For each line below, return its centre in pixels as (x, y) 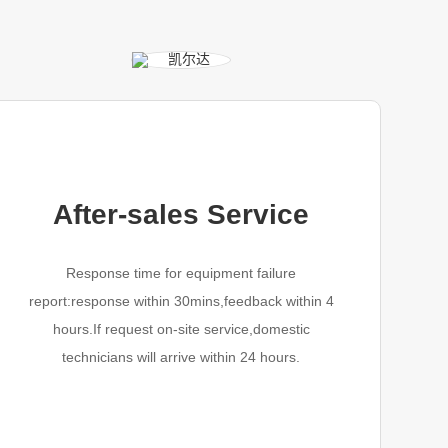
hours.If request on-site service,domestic (181, 329)
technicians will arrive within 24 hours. (181, 357)
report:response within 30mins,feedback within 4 (181, 301)
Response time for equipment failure (181, 273)
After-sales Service (181, 214)
